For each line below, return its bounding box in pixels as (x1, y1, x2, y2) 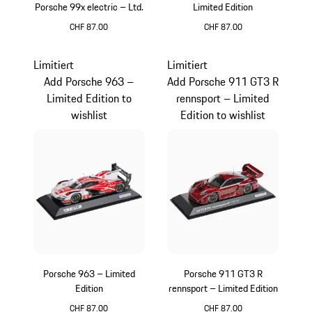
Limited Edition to (46, 89, 132, 107)
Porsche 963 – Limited (42, 265, 135, 281)
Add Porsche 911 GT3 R (167, 72, 279, 90)
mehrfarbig (222, 33, 274, 50)
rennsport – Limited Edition (168, 280, 278, 296)
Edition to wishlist (180, 106, 266, 123)
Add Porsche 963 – (44, 72, 134, 90)
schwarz (88, 33, 127, 50)
